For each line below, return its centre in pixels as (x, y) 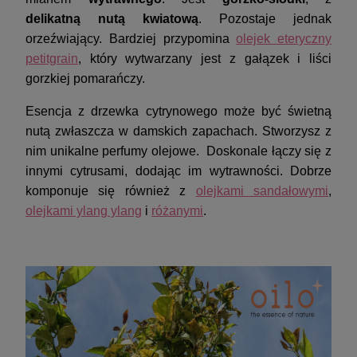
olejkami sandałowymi (262, 191)
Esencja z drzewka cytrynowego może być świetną (178, 112)
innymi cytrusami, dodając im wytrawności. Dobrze (178, 171)
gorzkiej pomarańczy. (87, 79)
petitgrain (52, 59)
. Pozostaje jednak (265, 19)
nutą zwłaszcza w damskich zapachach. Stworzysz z (178, 131)
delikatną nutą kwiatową (112, 19)
